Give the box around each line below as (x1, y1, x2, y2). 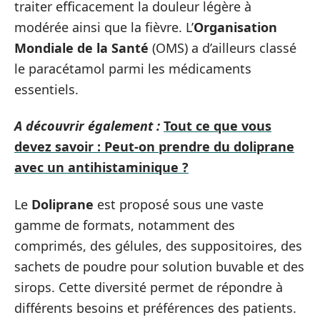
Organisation (194, 18, 277, 36)
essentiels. (14, 80, 79, 98)
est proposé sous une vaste (94, 195, 264, 213)
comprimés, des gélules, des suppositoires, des (14, 236, 302, 254)
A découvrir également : (14, 117, 160, 134)
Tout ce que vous (164, 117, 271, 134)
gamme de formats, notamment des (14, 216, 235, 234)
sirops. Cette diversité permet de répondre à (14, 278, 283, 296)
